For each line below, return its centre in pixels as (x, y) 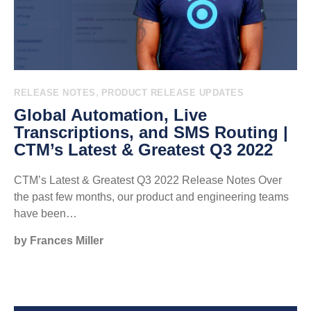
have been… (45, 213)
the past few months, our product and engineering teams (151, 197)
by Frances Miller (59, 241)
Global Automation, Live (110, 115)
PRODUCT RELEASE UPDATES (172, 93)
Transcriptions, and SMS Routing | (151, 132)
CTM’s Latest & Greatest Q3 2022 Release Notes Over (148, 180)
